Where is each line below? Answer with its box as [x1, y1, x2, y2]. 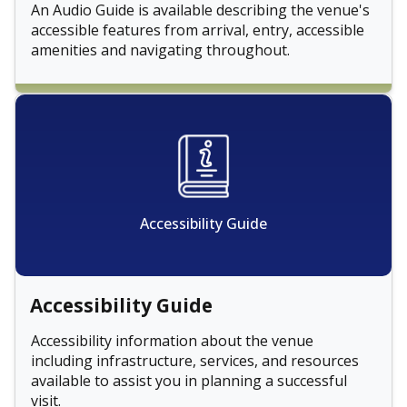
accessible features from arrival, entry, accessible [31, 19, 364, 40]
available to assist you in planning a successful [31, 371, 347, 392]
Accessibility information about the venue [31, 331, 313, 352]
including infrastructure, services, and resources [31, 351, 359, 372]
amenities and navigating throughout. [31, 39, 290, 60]
